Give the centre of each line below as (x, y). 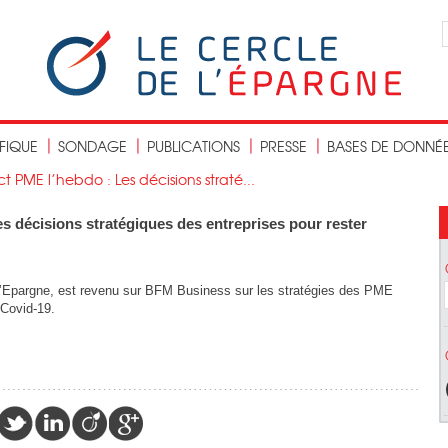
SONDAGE (92, 146)
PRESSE (283, 146)
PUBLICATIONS (193, 146)
